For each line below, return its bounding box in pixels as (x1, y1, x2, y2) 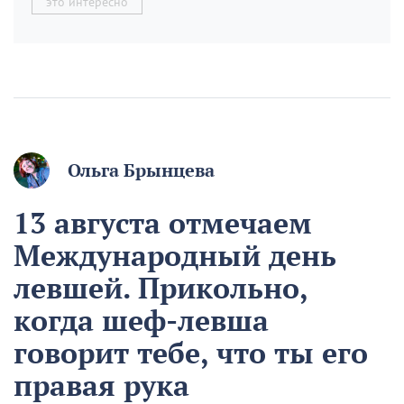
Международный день (14, 236, 336, 275)
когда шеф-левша (14, 301, 269, 340)
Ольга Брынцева (68, 159, 215, 183)
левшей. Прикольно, (14, 269, 308, 308)
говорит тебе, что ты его (14, 334, 368, 372)
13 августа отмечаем (14, 204, 312, 243)
